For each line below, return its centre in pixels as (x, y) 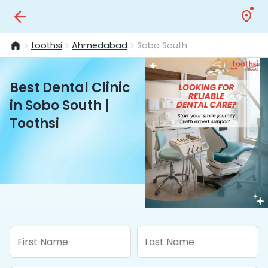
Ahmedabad (100, 45)
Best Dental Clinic (70, 88)
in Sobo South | (59, 106)
